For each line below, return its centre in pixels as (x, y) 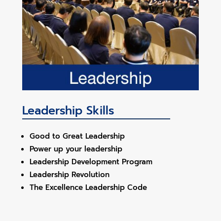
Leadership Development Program (91, 162)
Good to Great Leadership (77, 136)
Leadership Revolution (69, 174)
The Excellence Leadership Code (88, 187)
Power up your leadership (76, 149)
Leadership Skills (68, 110)
